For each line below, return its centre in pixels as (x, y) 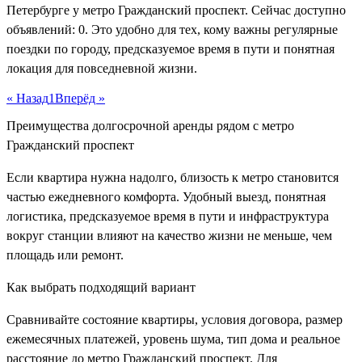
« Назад (27, 98)
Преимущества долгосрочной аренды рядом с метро (150, 126)
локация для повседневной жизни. (102, 68)
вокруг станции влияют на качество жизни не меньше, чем (169, 236)
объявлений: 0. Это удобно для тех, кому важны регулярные (172, 29)
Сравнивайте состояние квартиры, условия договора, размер (175, 320)
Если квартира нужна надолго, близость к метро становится (173, 178)
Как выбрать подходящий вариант (101, 288)
